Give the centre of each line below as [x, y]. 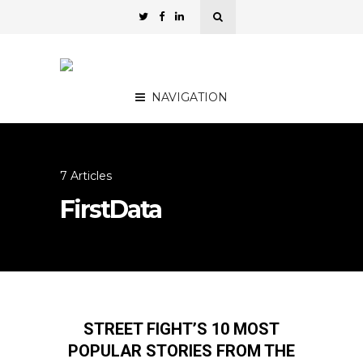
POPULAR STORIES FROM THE [181, 351]
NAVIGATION [190, 97]
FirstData [111, 209]
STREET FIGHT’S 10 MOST [181, 329]
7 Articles [86, 176]
